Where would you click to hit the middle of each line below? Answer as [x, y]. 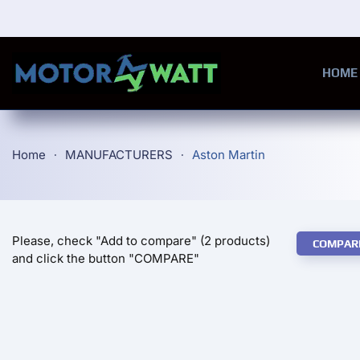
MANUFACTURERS [119, 155]
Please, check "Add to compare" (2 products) [141, 241]
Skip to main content [103, 46]
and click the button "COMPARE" [106, 258]
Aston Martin [229, 155]
